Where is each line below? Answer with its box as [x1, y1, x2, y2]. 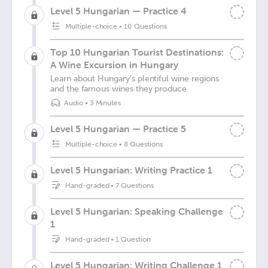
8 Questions [124, 140, 163, 148]
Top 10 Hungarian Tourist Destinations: [50, 46, 224, 58]
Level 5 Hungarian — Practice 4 [50, 5, 187, 17]
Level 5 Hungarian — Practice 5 [50, 123, 186, 135]
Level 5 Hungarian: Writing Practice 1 [50, 164, 212, 176]
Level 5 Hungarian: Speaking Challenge [50, 205, 223, 217]
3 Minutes [89, 99, 121, 107]
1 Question [115, 235, 151, 243]
